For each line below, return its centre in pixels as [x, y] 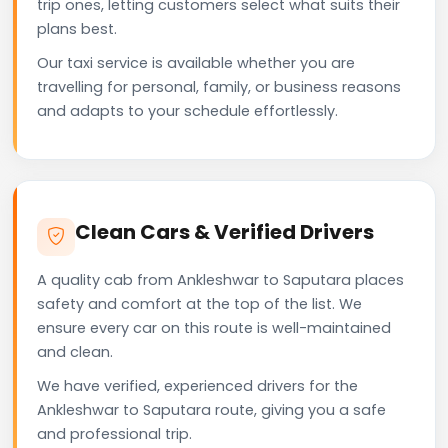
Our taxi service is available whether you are [196, 62]
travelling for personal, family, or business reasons [219, 86]
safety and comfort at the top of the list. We [199, 303]
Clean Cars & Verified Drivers [224, 231]
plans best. [77, 28]
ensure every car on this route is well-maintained [214, 327]
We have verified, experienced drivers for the [197, 385]
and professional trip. [114, 433]
